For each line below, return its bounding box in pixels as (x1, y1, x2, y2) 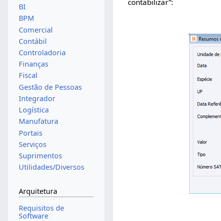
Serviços (18, 139, 46, 149)
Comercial (18, 25, 53, 35)
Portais (18, 128, 42, 138)
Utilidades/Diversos (18, 162, 84, 172)
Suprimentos (18, 150, 62, 160)
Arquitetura (18, 186, 57, 196)
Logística (18, 105, 49, 115)
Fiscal (18, 71, 37, 80)
